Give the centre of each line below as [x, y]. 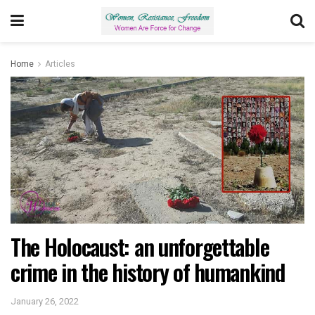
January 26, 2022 [45, 301]
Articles [60, 64]
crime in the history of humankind [148, 272]
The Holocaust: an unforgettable [140, 246]
